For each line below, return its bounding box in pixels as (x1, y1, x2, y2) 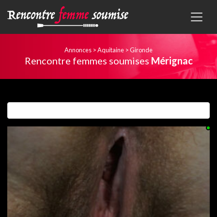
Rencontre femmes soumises (24, 55, 149, 67)
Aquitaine (97, 46, 124, 54)
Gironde (130, 46, 153, 54)
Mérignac (149, 55, 193, 67)
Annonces (64, 46, 92, 54)
